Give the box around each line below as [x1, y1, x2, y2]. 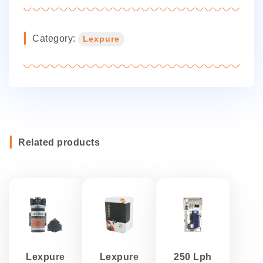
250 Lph [174, 251, 212, 262]
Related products [18, 137, 100, 148]
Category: [32, 33, 78, 44]
